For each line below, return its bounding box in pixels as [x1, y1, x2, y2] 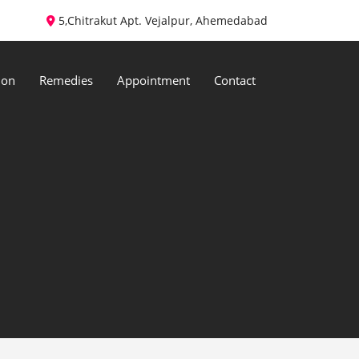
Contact [214, 72, 256, 88]
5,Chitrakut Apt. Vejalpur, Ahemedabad [55, 13, 268, 28]
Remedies [39, 72, 93, 88]
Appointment [117, 72, 190, 88]
